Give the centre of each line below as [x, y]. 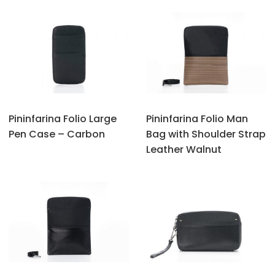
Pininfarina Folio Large [63, 118]
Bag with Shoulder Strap [206, 134]
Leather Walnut [184, 149]
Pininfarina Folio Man [197, 118]
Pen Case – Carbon [57, 134]
